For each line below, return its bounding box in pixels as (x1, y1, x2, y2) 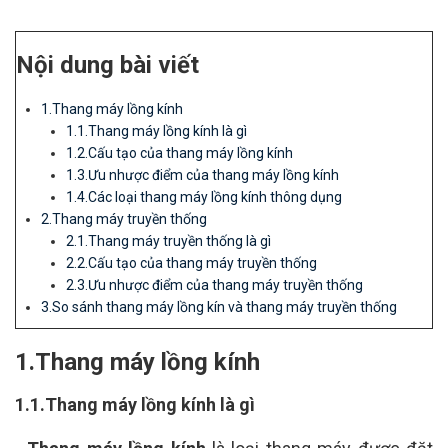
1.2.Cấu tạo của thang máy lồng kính (66, 145, 293, 161)
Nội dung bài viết (16, 51, 199, 79)
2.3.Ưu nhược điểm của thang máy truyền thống (66, 277, 363, 293)
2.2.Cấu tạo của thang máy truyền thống (66, 255, 317, 271)
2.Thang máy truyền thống (41, 211, 207, 227)
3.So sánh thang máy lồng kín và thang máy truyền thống (41, 299, 397, 315)
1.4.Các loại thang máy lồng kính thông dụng (66, 189, 342, 205)
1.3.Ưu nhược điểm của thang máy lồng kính (66, 167, 339, 183)
